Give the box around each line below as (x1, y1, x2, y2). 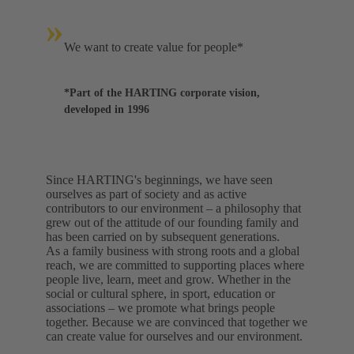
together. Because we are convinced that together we (46, 315, 307, 330)
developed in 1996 (64, 104, 149, 116)
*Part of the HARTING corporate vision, (64, 87, 260, 100)
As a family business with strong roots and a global (46, 244, 299, 258)
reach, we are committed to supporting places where (46, 258, 304, 273)
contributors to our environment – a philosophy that (46, 201, 301, 216)
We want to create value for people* (64, 40, 243, 55)
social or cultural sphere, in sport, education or (46, 287, 275, 301)
